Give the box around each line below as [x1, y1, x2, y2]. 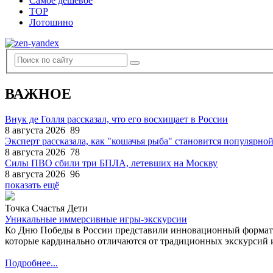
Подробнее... [5, 258, 58, 269]
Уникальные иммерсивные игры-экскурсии [5, 214, 187, 225]
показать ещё [5, 180, 59, 191]
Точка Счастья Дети [5, 203, 88, 214]
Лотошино [29, 17, 73, 27]
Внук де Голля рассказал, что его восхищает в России [5, 114, 228, 125]
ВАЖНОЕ [5, 85, 71, 102]
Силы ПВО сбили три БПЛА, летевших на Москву [5, 158, 218, 169]
